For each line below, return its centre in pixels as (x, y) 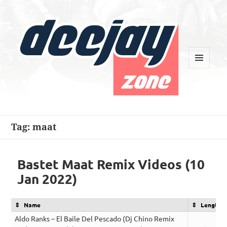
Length (211, 205)
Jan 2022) (47, 179)
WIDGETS (203, 89)
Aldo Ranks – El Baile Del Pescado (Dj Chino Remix (95, 219)
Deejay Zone (52, 105)
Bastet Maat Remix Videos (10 (111, 164)
